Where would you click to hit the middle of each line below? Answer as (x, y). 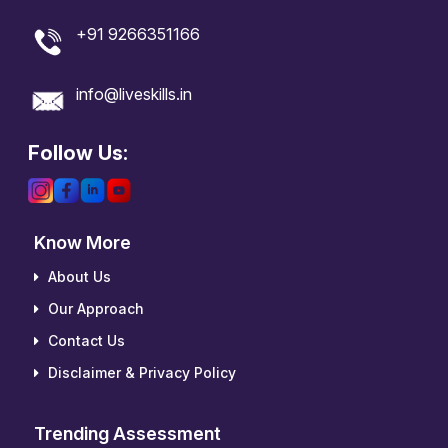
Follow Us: (78, 153)
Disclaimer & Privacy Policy (140, 373)
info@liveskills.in (129, 93)
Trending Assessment (127, 434)
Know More (82, 243)
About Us (77, 277)
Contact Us (84, 341)
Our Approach (94, 309)
